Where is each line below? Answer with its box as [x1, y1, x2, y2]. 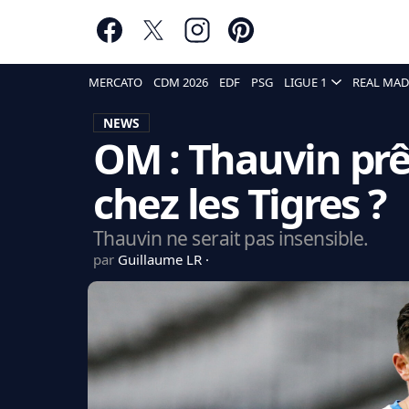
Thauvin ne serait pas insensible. [92, 225, 369, 251]
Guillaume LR [117, 250, 205, 268]
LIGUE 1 [284, 74, 327, 90]
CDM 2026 [153, 74, 208, 90]
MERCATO [89, 74, 142, 90]
